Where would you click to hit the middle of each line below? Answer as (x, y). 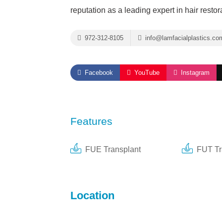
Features (91, 121)
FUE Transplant (113, 149)
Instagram (194, 73)
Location (92, 195)
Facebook (98, 73)
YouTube (146, 73)
